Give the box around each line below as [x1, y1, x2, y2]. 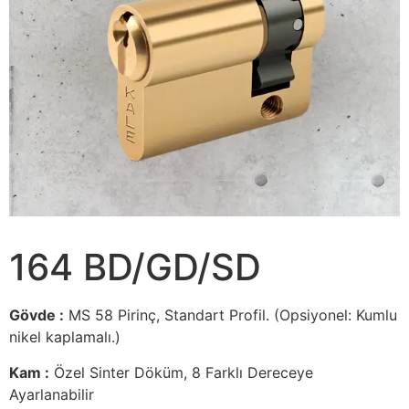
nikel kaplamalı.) [9, 328, 121, 347]
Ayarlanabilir [9, 384, 94, 404]
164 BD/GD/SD [9, 245, 261, 290]
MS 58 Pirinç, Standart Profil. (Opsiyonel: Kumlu [64, 306, 397, 325]
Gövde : [9, 306, 64, 325]
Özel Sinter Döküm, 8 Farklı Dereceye [49, 362, 313, 382]
